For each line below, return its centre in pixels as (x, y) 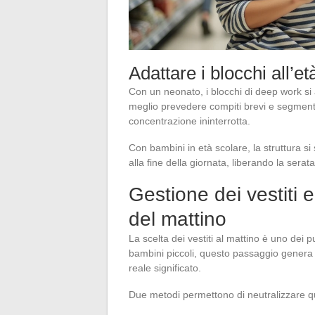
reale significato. (165, 268)
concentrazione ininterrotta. (189, 121)
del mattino (178, 219)
